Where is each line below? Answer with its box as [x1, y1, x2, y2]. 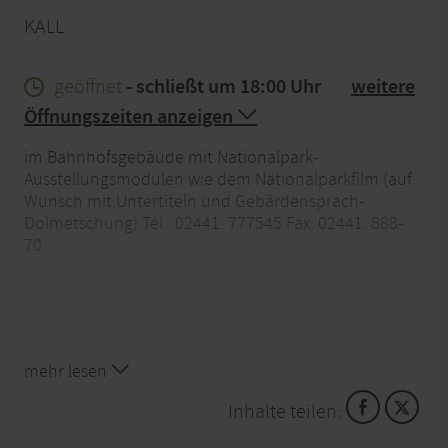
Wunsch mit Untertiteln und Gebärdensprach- [24, 189, 364, 213]
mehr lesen [24, 359, 111, 383]
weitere [351, 73, 415, 100]
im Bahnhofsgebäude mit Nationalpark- [24, 145, 318, 169]
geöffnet [54, 73, 122, 99]
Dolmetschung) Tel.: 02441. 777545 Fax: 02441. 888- [24, 211, 403, 235]
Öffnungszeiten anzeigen [24, 103, 237, 130]
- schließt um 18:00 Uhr [122, 73, 321, 100]
